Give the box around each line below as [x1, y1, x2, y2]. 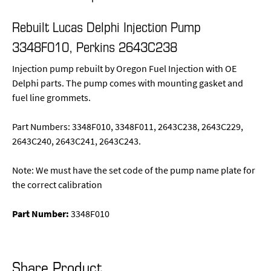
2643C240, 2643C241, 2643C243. [11, 135, 141, 148]
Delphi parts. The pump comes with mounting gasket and [11, 77, 243, 90]
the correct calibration [11, 178, 102, 192]
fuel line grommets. [11, 91, 91, 105]
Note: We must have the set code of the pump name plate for [11, 164, 255, 177]
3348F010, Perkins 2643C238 [11, 36, 177, 57]
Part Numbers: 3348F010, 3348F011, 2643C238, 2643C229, [11, 120, 243, 134]
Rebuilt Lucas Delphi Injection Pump [11, 16, 201, 37]
